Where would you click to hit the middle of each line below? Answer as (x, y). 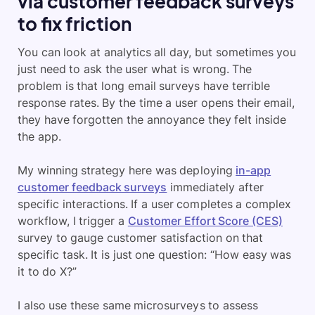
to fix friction (75, 24)
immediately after (215, 187)
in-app (253, 170)
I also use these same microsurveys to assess (138, 305)
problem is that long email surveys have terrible (144, 86)
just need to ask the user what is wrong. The (135, 69)
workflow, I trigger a (73, 221)
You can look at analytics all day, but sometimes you (157, 52)
